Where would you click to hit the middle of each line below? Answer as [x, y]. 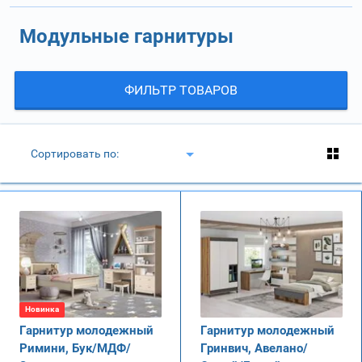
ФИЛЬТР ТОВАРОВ [181, 90]
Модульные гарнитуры [126, 36]
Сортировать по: [75, 153]
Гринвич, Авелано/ [254, 348]
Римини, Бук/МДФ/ [75, 348]
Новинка [42, 309]
